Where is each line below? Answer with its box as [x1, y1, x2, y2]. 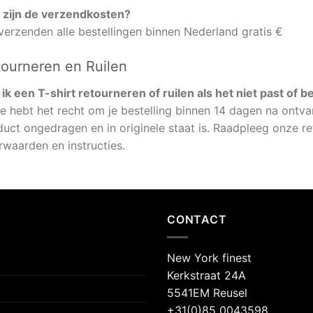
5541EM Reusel [167, 285, 247, 300]
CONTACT [167, 212, 227, 227]
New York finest [167, 250, 252, 265]
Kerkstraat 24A [167, 268, 246, 282]
